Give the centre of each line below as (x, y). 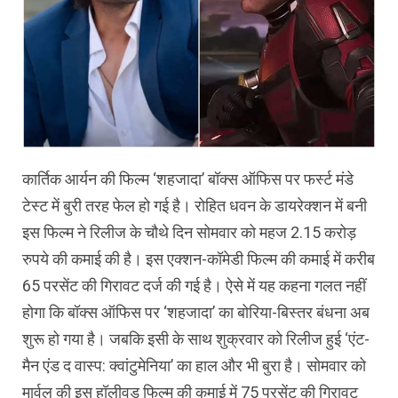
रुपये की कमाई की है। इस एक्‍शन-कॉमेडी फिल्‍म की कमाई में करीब (199, 259)
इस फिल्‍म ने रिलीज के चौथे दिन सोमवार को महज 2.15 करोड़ (189, 233)
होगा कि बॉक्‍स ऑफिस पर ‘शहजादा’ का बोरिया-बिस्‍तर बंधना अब (196, 313)
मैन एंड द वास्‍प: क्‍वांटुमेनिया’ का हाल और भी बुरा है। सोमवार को (194, 366)
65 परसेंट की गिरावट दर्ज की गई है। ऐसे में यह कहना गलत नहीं (194, 286)
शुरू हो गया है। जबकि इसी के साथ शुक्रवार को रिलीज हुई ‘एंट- (196, 339)
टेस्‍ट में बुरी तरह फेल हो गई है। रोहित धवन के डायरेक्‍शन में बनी (195, 206)
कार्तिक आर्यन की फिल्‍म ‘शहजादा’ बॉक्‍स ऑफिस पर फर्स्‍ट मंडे (188, 179)
